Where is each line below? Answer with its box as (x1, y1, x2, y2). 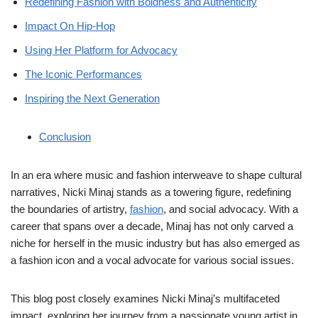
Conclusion (39, 131, 91, 143)
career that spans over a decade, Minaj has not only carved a (11, 220, 293, 232)
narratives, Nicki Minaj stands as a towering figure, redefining (11, 186, 291, 198)
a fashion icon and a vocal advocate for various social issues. (11, 254, 294, 266)
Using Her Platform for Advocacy (25, 44, 177, 56)
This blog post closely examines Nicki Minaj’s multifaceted (11, 292, 280, 305)
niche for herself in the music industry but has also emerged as (11, 237, 300, 249)
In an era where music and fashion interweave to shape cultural (11, 169, 302, 181)
